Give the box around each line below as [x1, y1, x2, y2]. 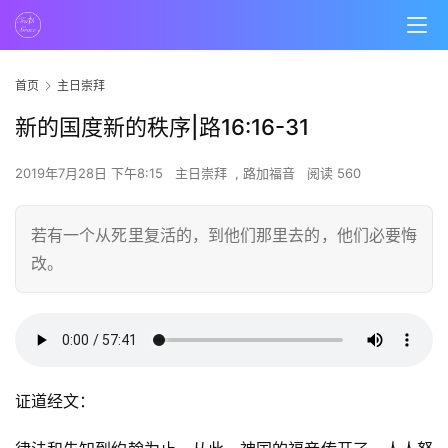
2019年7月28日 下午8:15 [15, 165, 167, 182]
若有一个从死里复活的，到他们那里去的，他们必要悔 [31, 225, 417, 246]
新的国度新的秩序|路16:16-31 [15, 114, 309, 141]
